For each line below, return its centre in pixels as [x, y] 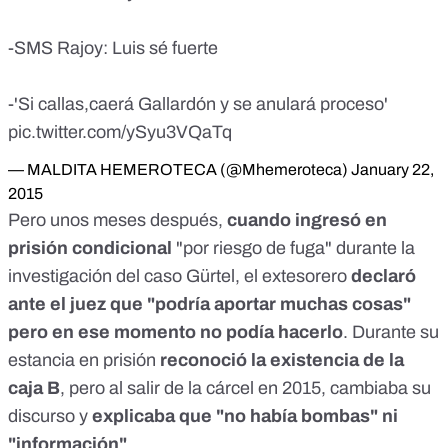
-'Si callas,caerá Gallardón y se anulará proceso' [198, 104]
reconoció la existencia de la [282, 360]
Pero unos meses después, [117, 220]
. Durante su [391, 332]
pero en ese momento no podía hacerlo [175, 332]
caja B [34, 388]
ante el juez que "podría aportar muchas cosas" [209, 304]
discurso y [50, 416]
